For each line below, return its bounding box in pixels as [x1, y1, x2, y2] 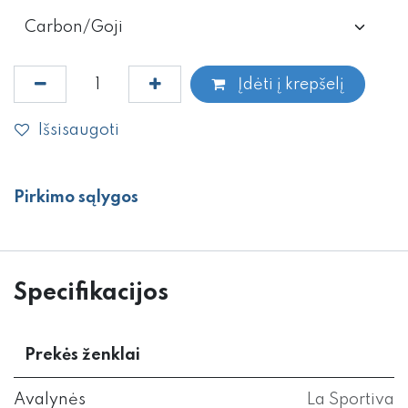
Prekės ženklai [25, 347, 140, 364]
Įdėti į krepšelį [233, 76, 344, 93]
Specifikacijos [14, 281, 168, 306]
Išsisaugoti [38, 121, 119, 138]
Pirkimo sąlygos [14, 189, 138, 207]
